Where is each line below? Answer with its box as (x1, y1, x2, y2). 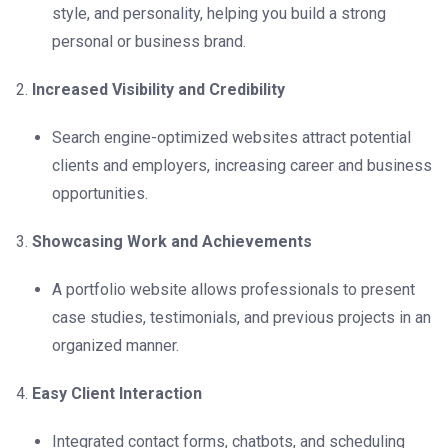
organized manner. (52, 336, 179, 356)
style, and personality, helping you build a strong (52, 4, 386, 24)
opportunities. (52, 184, 148, 204)
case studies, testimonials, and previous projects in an (52, 308, 431, 328)
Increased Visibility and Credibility (32, 80, 285, 100)
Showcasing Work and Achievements (32, 232, 312, 252)
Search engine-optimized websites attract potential (52, 128, 411, 148)
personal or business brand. (52, 32, 246, 52)
